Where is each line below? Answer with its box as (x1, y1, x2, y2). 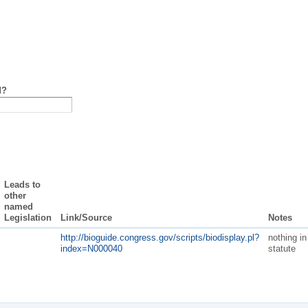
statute (267, 243, 296, 254)
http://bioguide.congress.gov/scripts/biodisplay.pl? (60, 232, 259, 243)
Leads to (3, 179, 41, 190)
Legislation (3, 212, 52, 223)
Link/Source (60, 212, 112, 223)
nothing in (267, 232, 307, 243)
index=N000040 (60, 243, 122, 254)
